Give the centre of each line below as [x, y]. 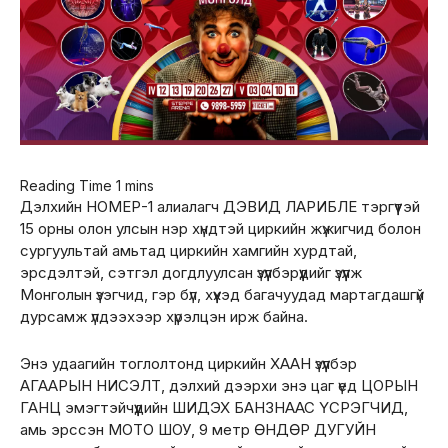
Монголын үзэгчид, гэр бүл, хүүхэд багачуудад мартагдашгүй [222, 295]
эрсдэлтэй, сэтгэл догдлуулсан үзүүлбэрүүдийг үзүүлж [191, 273]
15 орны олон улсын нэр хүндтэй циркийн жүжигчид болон [220, 229]
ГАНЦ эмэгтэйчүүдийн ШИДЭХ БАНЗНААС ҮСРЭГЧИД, [214, 408]
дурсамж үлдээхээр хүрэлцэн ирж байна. [164, 317]
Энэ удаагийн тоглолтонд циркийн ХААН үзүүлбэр [188, 364]
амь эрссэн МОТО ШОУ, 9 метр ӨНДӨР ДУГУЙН [198, 430]
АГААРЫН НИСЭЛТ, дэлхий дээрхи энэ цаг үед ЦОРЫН [219, 386]
